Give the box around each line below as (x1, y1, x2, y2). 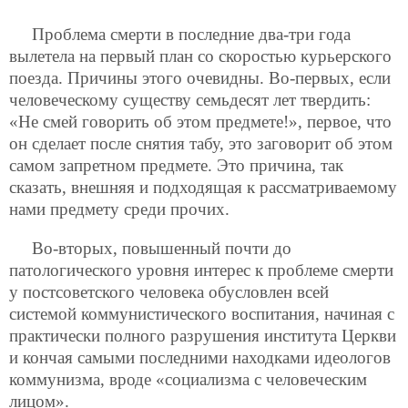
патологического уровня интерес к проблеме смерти (9, 260, 393, 280)
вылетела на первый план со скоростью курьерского (9, 46, 392, 66)
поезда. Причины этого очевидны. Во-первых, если (9, 68, 391, 87)
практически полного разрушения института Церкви (9, 326, 396, 346)
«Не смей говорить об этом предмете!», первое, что (9, 112, 392, 131)
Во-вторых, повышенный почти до (32, 239, 291, 259)
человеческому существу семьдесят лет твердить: (9, 90, 371, 109)
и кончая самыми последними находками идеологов (9, 348, 391, 368)
